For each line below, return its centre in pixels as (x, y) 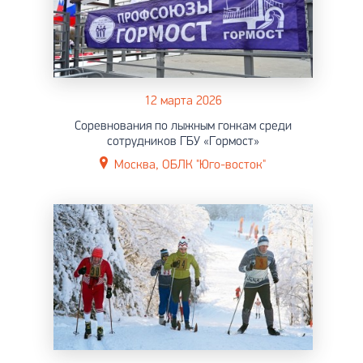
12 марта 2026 (183, 101)
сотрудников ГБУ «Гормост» (183, 141)
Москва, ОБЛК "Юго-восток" (190, 165)
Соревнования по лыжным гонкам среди (183, 126)
